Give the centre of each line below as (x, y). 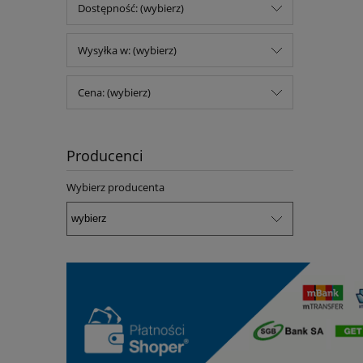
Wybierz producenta (115, 188)
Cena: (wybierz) (114, 93)
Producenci (105, 156)
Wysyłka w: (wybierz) (127, 51)
